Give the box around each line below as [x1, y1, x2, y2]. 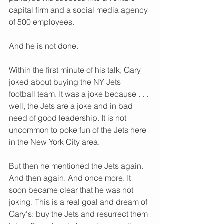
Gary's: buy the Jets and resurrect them [9, 209, 150, 219]
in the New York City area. [9, 137, 102, 147]
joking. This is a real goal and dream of [9, 197, 149, 207]
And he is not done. [9, 41, 80, 51]
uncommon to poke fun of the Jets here [9, 125, 148, 135]
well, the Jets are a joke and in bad [9, 101, 135, 111]
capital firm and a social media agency [9, 5, 150, 15]
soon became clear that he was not [9, 185, 135, 195]
